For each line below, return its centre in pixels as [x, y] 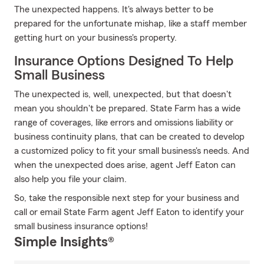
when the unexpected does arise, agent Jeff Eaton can [125, 165]
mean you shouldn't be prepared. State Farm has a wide [127, 108]
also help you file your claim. [70, 179]
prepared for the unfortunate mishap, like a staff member [131, 24]
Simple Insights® [64, 242]
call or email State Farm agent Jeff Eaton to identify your [129, 212]
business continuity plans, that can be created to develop [129, 137]
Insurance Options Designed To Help [124, 61]
